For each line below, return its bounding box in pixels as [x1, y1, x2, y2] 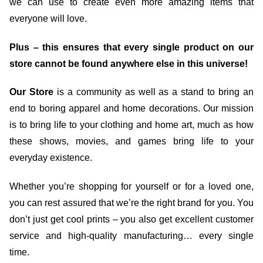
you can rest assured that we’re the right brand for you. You [9, 198, 254, 208]
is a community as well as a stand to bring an [53, 87, 254, 97]
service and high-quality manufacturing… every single [9, 231, 254, 241]
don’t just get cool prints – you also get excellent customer [9, 214, 254, 225]
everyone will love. [9, 13, 87, 23]
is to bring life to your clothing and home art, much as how [9, 120, 254, 130]
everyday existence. [9, 153, 92, 163]
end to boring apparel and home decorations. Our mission [9, 103, 254, 114]
